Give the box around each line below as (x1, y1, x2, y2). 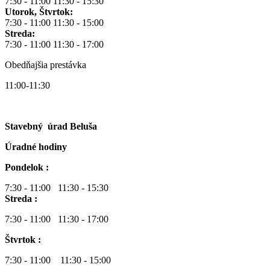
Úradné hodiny (5, 142, 67, 152)
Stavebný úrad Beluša (5, 121, 97, 132)
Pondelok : (5, 162, 51, 173)
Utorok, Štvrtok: (5, 7, 73, 17)
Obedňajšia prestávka (5, 60, 89, 71)
